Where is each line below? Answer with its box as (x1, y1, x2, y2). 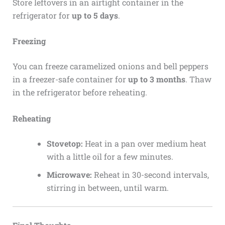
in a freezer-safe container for (12, 74, 128, 85)
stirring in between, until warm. (46, 182, 169, 193)
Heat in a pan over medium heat (82, 138, 206, 149)
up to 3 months (128, 74, 185, 85)
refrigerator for (12, 10, 72, 21)
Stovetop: (46, 138, 83, 149)
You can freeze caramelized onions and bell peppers (12, 61, 208, 72)
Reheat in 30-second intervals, (91, 169, 209, 180)
